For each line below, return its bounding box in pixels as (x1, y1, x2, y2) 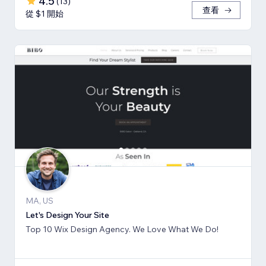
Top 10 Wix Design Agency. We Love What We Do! (26, 224, 218, 235)
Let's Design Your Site (26, 210, 109, 221)
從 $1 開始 (26, 8, 64, 20)
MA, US (26, 195, 53, 207)
